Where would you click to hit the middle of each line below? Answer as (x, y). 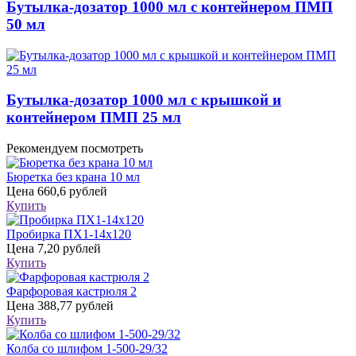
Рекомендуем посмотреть (75, 149)
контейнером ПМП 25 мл (94, 118)
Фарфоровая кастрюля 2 (72, 292)
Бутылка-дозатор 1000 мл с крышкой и (144, 100)
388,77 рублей (74, 306)
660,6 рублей (71, 192)
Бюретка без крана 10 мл (73, 177)
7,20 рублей (68, 249)
